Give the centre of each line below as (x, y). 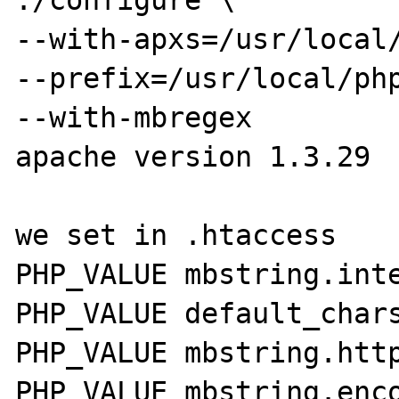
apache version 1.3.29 (193, 157)
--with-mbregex (134, 118)
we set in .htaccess (176, 235)
